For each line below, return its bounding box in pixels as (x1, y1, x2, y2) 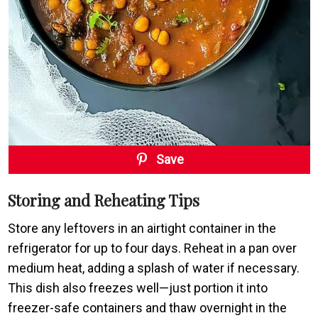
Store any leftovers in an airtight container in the (8, 220, 277, 236)
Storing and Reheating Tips (8, 189, 200, 211)
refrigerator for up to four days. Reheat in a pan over (8, 240, 297, 256)
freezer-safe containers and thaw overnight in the (8, 300, 287, 315)
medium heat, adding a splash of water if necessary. (8, 260, 300, 275)
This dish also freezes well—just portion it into (8, 280, 268, 295)
